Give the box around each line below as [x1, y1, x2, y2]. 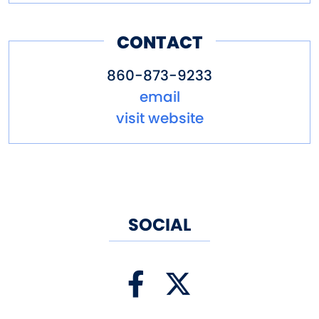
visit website [115, 108, 204, 128]
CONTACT [116, 31, 203, 55]
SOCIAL [128, 212, 191, 236]
